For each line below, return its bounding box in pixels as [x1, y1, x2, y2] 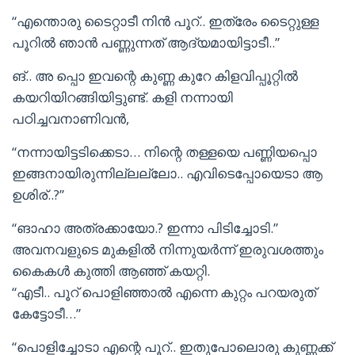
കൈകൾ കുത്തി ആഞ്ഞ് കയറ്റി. [12, 261, 210, 280]
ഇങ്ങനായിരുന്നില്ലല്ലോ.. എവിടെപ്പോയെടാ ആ [12, 164, 323, 182]
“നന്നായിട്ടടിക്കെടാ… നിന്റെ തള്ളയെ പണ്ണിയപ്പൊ [12, 143, 317, 161]
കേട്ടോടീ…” [12, 304, 81, 323]
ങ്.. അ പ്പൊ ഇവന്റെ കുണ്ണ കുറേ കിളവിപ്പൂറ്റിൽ [12, 67, 298, 85]
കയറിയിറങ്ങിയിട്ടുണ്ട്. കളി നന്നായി [12, 88, 233, 106]
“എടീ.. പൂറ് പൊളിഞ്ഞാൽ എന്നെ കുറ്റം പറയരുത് [12, 283, 316, 301]
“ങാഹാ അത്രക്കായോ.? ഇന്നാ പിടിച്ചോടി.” [12, 219, 278, 237]
